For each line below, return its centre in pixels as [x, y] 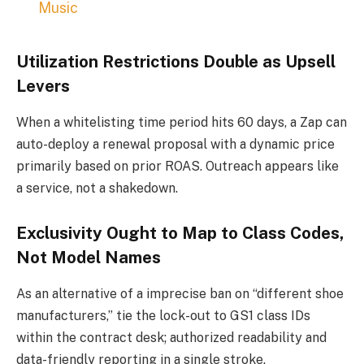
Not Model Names [89, 258]
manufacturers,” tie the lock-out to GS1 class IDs [163, 315]
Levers [43, 87]
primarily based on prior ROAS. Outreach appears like [178, 166]
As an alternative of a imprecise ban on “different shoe [180, 293]
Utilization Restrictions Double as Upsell [176, 62]
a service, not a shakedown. [97, 188]
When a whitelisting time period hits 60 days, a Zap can [182, 122]
